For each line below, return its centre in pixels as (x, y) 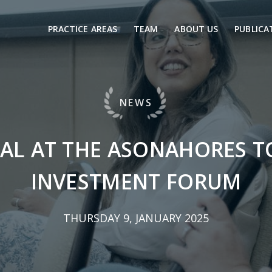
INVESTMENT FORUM (136, 182)
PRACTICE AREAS (83, 29)
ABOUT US (196, 29)
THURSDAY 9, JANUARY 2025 (136, 218)
